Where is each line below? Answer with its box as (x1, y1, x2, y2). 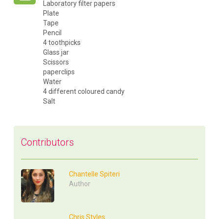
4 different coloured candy (43, 88, 125, 96)
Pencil (43, 29, 62, 37)
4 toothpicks (43, 39, 81, 47)
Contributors (21, 136, 74, 149)
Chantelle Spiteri (69, 170, 120, 178)
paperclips (43, 68, 75, 76)
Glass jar (43, 48, 69, 57)
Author (69, 180, 91, 188)
